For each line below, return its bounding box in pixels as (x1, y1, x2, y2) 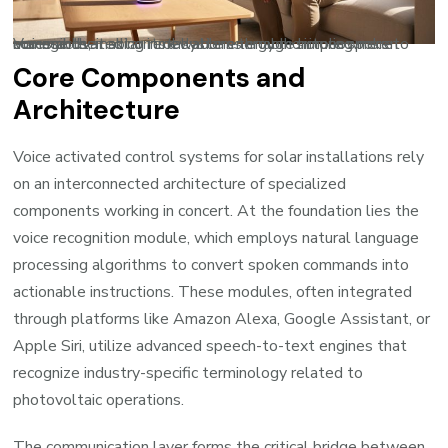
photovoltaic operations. (13, 388, 185, 411)
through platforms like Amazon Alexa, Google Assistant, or (13, 307, 431, 330)
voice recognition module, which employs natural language (13, 226, 420, 249)
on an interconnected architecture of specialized (13, 172, 347, 195)
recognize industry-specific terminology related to (13, 361, 364, 384)
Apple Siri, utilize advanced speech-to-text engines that (13, 334, 408, 357)
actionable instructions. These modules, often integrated (13, 280, 413, 303)
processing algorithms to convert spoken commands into (13, 253, 410, 276)
